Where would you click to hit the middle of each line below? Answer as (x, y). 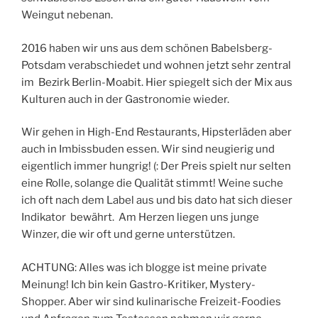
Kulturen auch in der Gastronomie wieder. (125, 99)
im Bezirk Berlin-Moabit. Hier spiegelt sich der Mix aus (157, 82)
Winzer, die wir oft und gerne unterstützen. (128, 235)
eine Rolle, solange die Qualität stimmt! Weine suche (152, 183)
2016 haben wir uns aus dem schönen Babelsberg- (147, 48)
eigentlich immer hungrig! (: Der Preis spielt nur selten (156, 166)
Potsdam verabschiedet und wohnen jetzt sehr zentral (156, 65)
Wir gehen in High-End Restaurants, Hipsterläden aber (157, 132)
